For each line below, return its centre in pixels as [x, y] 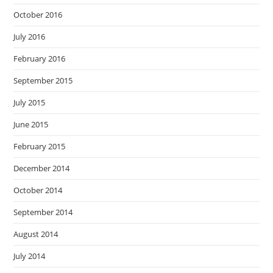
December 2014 [42, 168]
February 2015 [40, 146]
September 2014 [43, 212]
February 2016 [40, 58]
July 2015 [30, 102]
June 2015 [31, 124]
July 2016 [30, 37]
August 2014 [36, 234]
